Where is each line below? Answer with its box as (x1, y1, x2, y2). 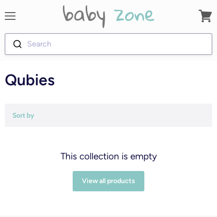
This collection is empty (60, 151, 157, 162)
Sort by (13, 111, 34, 120)
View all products (82, 177, 135, 185)
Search (27, 39, 51, 48)
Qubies (5, 71, 55, 89)
